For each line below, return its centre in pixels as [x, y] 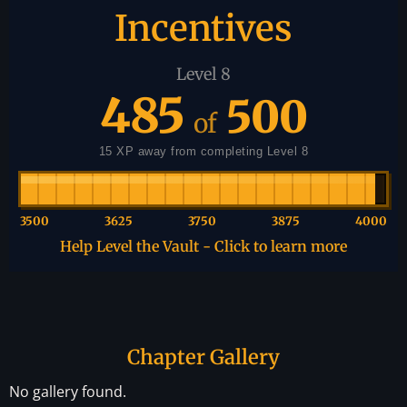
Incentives [203, 28]
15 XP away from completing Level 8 [203, 151]
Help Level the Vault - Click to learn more [203, 246]
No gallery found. [68, 391]
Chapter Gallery [203, 357]
